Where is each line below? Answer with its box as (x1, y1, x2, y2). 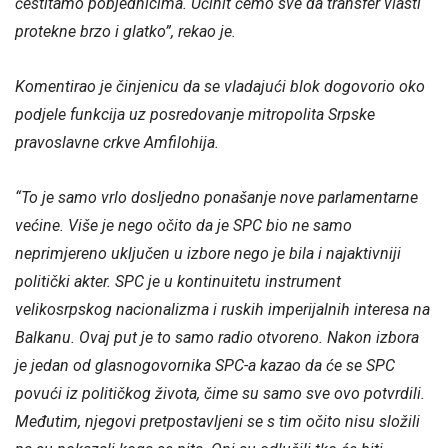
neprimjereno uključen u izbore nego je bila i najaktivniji (15, 244, 401, 264)
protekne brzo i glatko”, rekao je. (15, 22, 236, 42)
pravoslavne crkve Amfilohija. (15, 133, 219, 153)
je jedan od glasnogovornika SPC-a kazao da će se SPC (15, 356, 395, 376)
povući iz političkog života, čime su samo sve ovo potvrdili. (15, 384, 425, 404)
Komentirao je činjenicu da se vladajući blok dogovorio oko (15, 77, 425, 97)
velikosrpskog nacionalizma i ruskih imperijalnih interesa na (15, 300, 430, 320)
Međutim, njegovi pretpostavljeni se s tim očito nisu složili (15, 412, 420, 432)
